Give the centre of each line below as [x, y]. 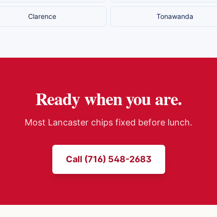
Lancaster [68, 122]
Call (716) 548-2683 [108, 159]
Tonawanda [175, 16]
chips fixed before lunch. [140, 122]
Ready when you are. [108, 98]
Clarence [42, 16]
